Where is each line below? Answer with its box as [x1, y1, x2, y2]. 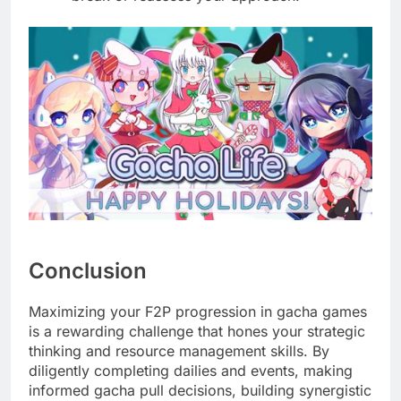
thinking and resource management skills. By [29, 341, 329, 360]
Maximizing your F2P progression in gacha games [29, 302, 367, 320]
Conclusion [29, 257, 147, 284]
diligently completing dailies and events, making [29, 361, 353, 380]
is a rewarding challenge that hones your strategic [29, 321, 365, 340]
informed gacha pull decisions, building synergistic [29, 380, 371, 399]
